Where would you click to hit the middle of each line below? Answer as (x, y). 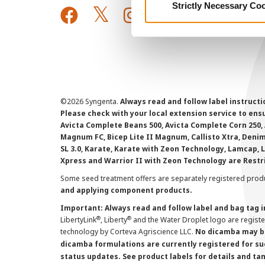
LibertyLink (78, 220)
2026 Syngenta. (93, 101)
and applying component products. (126, 190)
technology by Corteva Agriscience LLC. (128, 232)
